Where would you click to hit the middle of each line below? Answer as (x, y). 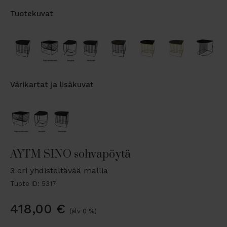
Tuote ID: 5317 (33, 184)
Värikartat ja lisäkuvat (52, 85)
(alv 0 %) (83, 211)
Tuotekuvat (32, 14)
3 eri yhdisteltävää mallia (59, 171)
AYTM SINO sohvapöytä (70, 155)
